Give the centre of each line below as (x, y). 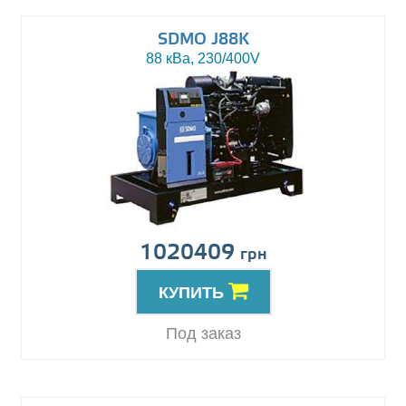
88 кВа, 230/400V (203, 59)
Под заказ (203, 334)
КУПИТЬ (193, 293)
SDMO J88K (203, 40)
